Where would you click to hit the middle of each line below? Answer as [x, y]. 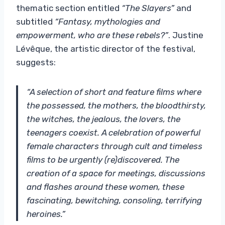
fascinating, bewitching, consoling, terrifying [114, 200]
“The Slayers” [149, 8]
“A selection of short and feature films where [114, 92]
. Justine [186, 35]
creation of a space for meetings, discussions [116, 173]
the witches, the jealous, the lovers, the [103, 119]
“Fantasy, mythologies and [107, 21]
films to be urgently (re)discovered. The [103, 159]
